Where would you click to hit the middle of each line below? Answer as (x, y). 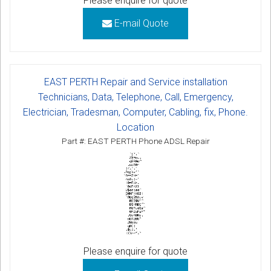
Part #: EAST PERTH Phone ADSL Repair (135, 141)
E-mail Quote (140, 23)
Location (135, 127)
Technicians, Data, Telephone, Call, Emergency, (135, 97)
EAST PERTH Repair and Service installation (135, 82)
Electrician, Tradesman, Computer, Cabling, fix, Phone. (135, 112)
